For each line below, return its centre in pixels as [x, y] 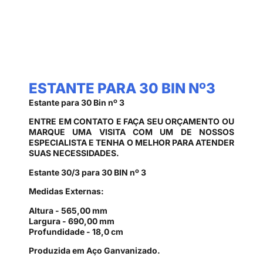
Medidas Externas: [66, 191]
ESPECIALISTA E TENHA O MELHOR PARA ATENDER [131, 143]
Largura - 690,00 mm [72, 221]
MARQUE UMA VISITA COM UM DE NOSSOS [131, 132]
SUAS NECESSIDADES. [74, 153]
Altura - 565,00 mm [68, 210]
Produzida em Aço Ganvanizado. [95, 250]
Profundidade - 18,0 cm [76, 231]
